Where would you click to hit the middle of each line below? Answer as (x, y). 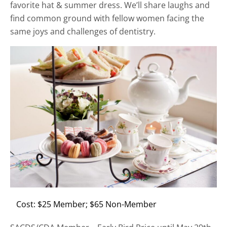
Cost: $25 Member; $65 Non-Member (86, 204)
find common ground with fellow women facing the (107, 18)
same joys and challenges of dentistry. (83, 31)
